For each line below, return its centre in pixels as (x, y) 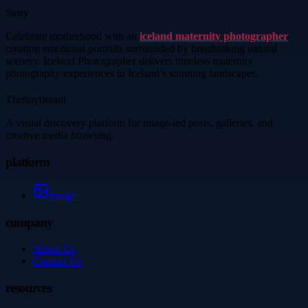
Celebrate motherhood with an (73, 36)
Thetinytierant (36, 100)
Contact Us (57, 261)
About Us (54, 249)
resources (29, 288)
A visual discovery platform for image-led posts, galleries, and (139, 123)
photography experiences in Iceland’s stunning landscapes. (132, 74)
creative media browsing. (60, 135)
